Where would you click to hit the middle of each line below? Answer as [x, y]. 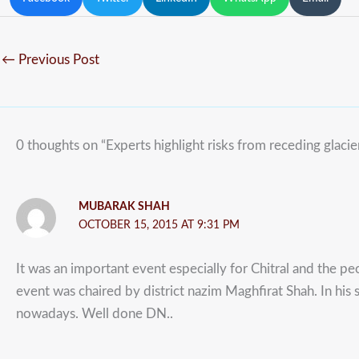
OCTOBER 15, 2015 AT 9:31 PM [159, 225]
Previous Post [57, 60]
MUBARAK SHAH [124, 206]
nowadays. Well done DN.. [95, 314]
